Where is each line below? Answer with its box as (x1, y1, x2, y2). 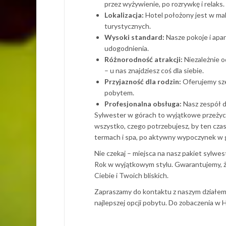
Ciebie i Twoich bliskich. (94, 171, 168, 180)
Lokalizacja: (104, 11, 144, 19)
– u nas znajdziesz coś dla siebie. (104, 66, 204, 75)
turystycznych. (104, 22, 151, 30)
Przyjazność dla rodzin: (104, 77, 181, 86)
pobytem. (104, 88, 134, 97)
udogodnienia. (104, 44, 149, 52)
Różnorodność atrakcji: (104, 55, 183, 64)
